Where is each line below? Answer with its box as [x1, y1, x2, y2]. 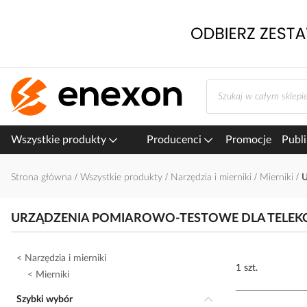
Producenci [147, 134, 204, 145]
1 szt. [236, 263, 258, 273]
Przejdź [10, 7, 40, 16]
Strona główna [11, 173, 75, 182]
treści [10, 34, 33, 44]
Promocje [225, 134, 271, 145]
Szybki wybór [22, 295, 73, 304]
